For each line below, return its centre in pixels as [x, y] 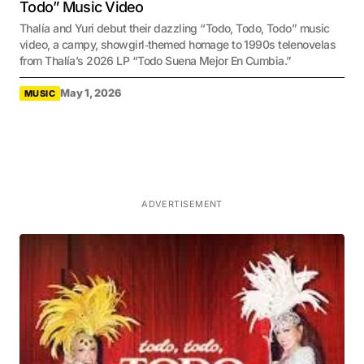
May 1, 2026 [91, 93]
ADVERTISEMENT [182, 204]
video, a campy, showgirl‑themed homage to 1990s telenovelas [178, 44]
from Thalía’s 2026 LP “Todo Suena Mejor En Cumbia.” [156, 60]
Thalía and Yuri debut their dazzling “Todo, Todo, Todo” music [175, 28]
